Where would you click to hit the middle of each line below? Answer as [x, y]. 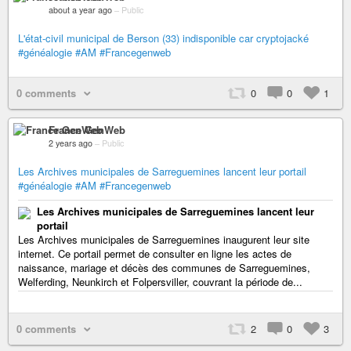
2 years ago [71, 143]
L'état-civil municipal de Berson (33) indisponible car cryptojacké [163, 38]
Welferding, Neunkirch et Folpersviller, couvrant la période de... [160, 281]
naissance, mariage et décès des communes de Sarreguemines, [164, 267]
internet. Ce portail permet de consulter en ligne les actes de [155, 253]
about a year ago [80, 9]
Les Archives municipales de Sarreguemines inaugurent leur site [164, 239]
